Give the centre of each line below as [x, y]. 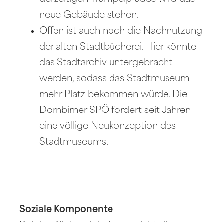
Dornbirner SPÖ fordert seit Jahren [115, 111]
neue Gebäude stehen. [89, 15]
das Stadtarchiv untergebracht [106, 63]
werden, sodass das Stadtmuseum [114, 79]
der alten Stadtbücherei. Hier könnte [118, 47]
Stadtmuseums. [74, 142]
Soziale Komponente [66, 210]
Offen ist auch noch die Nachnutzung [121, 31]
